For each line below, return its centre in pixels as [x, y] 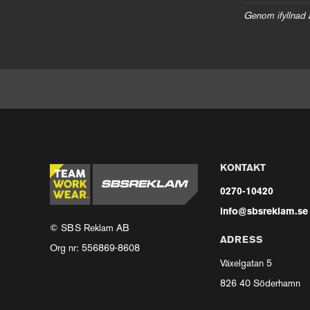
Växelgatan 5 [246, 264]
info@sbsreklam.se [264, 212]
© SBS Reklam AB [90, 228]
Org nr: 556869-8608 [95, 248]
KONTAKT [243, 168]
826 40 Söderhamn [261, 284]
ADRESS [242, 240]
